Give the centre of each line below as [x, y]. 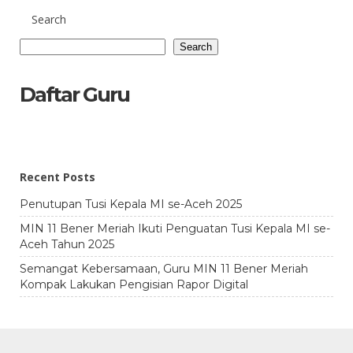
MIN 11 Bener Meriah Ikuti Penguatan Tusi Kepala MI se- [175, 229]
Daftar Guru [74, 95]
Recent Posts [58, 177]
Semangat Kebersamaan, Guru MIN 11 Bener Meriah [164, 269]
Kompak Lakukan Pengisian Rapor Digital [134, 284]
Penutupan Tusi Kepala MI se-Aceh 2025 [131, 204]
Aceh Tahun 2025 [67, 244]
